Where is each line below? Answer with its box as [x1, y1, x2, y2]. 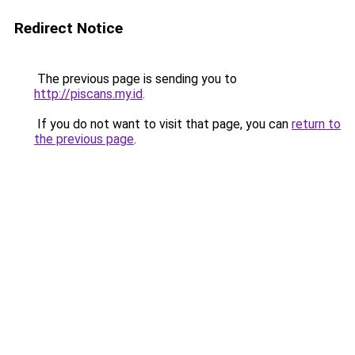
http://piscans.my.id [34, 86, 143, 101]
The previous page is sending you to [34, 71, 237, 86]
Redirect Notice [14, 19, 123, 37]
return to [292, 116, 341, 132]
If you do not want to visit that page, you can [34, 116, 292, 132]
